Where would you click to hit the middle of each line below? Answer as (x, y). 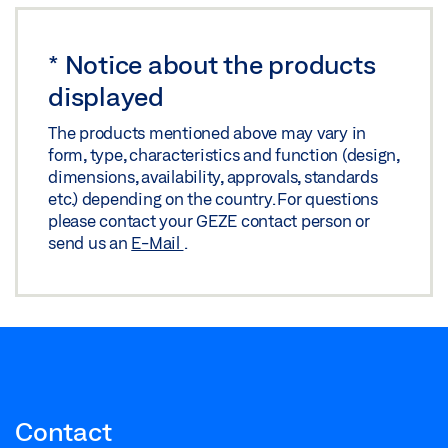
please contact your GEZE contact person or (209, 220)
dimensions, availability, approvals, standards (213, 176)
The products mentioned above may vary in (207, 132)
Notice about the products (220, 63)
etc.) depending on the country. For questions (213, 198)
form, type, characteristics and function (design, (223, 154)
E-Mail (157, 242)
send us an (90, 242)
